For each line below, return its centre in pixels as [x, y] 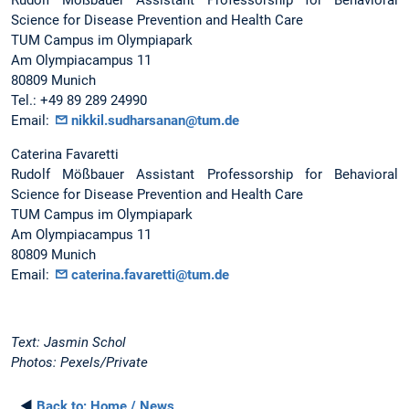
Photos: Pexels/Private [79, 363]
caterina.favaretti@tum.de [150, 274]
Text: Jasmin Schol [68, 343]
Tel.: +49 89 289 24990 [79, 100]
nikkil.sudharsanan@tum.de [155, 120]
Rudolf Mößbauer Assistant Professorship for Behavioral [204, 174]
